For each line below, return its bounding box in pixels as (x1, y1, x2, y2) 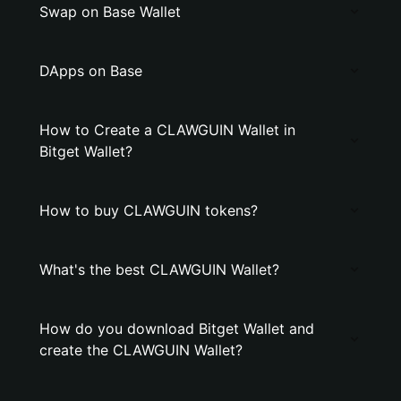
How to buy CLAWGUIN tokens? (39, 201, 258, 219)
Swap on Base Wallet (39, 3, 181, 21)
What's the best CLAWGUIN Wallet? (39, 260, 279, 278)
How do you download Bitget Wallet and (39, 320, 314, 337)
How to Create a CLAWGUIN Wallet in (39, 121, 295, 139)
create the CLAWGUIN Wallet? (39, 341, 243, 359)
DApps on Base (39, 62, 142, 80)
